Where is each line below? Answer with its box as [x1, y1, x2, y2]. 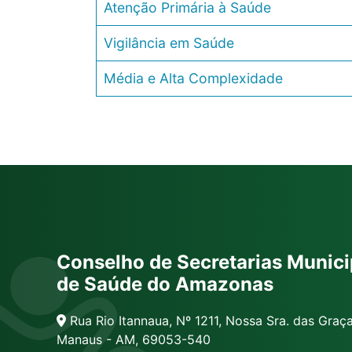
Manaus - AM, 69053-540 [57, 331, 211, 347]
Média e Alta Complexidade [103, 70, 283, 87]
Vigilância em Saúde [103, 35, 234, 52]
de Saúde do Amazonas [57, 272, 273, 295]
